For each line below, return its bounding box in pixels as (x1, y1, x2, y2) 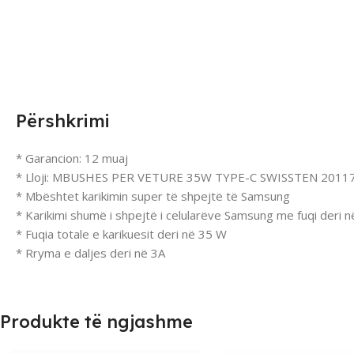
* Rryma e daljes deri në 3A (16, 244, 165, 261)
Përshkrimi (16, 109, 110, 132)
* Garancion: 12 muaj (16, 149, 128, 166)
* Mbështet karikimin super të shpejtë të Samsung (16, 187, 290, 204)
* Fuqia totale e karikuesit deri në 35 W (16, 225, 227, 242)
